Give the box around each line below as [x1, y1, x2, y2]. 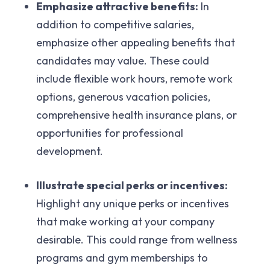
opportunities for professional [36, 125, 183, 140]
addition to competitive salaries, [36, 17, 194, 31]
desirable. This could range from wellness [36, 232, 237, 246]
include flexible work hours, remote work [36, 71, 233, 86]
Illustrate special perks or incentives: [36, 178, 228, 192]
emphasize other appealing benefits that [36, 35, 235, 49]
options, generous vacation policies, [36, 89, 210, 104]
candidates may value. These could [36, 53, 209, 67]
